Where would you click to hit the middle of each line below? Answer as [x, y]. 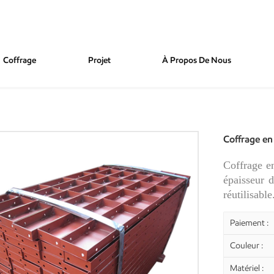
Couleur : [247, 245]
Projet [99, 60]
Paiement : [250, 223]
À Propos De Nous [197, 60]
